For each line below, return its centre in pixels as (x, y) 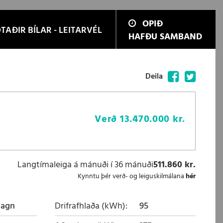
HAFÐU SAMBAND (165, 37)
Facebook (195, 76)
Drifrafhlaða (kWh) (90, 206)
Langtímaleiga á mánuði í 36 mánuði (85, 165)
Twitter (208, 76)
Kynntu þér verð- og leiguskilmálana (132, 176)
